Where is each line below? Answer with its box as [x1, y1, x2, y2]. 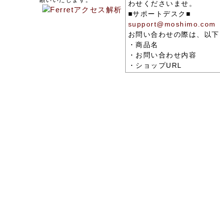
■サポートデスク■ [128, 10, 191, 18]
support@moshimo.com [128, 20, 216, 28]
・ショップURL [128, 61, 182, 69]
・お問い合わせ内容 [128, 51, 197, 59]
